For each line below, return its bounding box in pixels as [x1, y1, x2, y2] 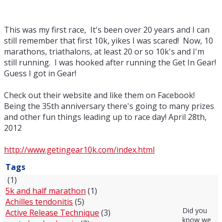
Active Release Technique [5, 207, 99, 218]
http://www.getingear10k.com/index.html [4, 144, 155, 155]
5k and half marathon [5, 185, 86, 196]
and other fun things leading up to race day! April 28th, [4, 111, 207, 122]
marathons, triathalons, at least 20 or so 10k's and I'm [4, 46, 204, 57]
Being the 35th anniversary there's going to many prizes [4, 100, 214, 111]
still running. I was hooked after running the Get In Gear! [4, 56, 218, 68]
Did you [182, 205, 207, 215]
